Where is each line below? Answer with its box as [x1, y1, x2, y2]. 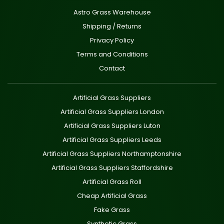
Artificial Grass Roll [82, 176, 141, 186]
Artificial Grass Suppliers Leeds [62, 134, 161, 144]
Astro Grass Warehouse [73, 7, 151, 17]
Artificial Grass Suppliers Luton [63, 120, 160, 130]
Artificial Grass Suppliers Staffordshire [51, 162, 173, 172]
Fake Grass [94, 204, 130, 214]
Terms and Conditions [76, 49, 148, 59]
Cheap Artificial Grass [77, 190, 147, 200]
